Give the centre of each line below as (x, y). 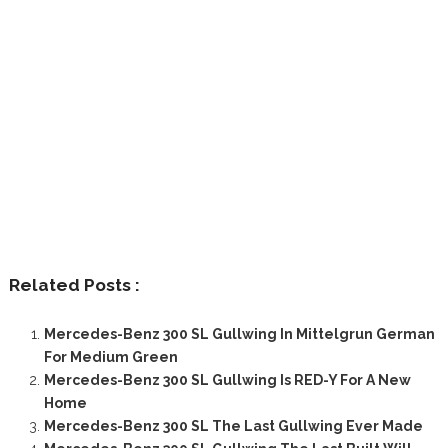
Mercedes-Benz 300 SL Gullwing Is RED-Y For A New (227, 380)
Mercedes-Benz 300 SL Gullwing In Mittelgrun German (239, 334)
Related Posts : (74, 285)
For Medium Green (110, 357)
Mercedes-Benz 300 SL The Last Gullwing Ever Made (233, 426)
